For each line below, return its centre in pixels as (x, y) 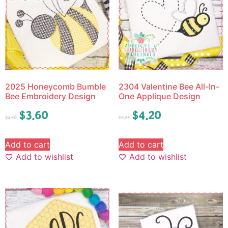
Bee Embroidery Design (50, 96)
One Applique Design (159, 96)
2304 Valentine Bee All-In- (169, 87)
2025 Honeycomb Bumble (55, 87)
